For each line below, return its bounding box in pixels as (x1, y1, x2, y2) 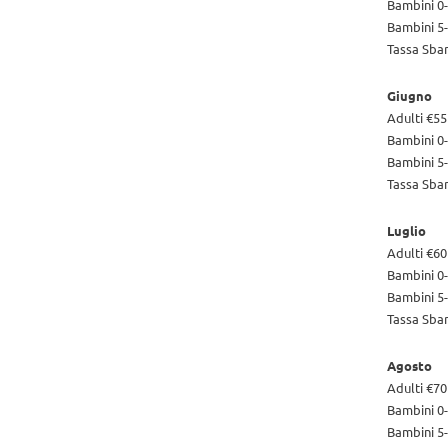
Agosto (387, 356, 432, 374)
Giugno (387, 86, 432, 104)
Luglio (387, 221, 426, 239)
